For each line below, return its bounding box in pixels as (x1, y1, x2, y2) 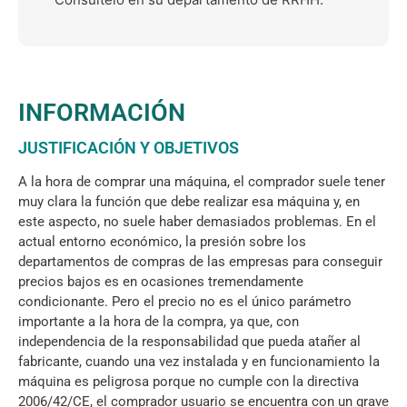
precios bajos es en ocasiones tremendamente (18, 273, 303, 291)
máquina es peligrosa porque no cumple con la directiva (18, 373, 359, 391)
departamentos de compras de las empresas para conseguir (18, 253, 382, 271)
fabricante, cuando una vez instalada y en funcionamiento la (18, 353, 380, 371)
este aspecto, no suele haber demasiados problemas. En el (18, 213, 376, 231)
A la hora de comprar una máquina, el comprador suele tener (18, 174, 385, 191)
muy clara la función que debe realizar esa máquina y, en (18, 194, 360, 211)
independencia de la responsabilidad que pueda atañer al (18, 333, 361, 351)
